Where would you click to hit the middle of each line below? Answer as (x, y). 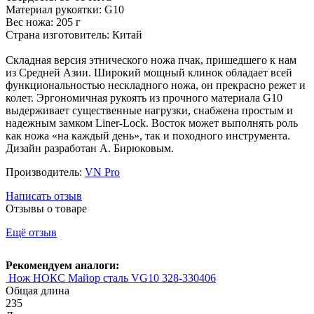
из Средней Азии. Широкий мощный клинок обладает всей (149, 73)
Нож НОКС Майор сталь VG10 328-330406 (112, 278)
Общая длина (37, 291)
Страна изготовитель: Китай (74, 35)
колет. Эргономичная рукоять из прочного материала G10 (144, 98)
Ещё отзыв (31, 233)
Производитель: (45, 172)
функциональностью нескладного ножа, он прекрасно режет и (156, 86)
